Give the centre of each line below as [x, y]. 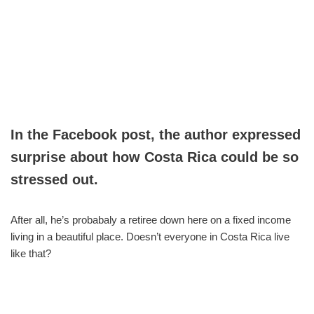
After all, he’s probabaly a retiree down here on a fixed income [151, 219]
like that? [31, 253]
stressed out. [54, 179]
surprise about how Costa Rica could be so [155, 157]
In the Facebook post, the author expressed [156, 134]
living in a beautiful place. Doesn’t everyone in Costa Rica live [150, 236]
